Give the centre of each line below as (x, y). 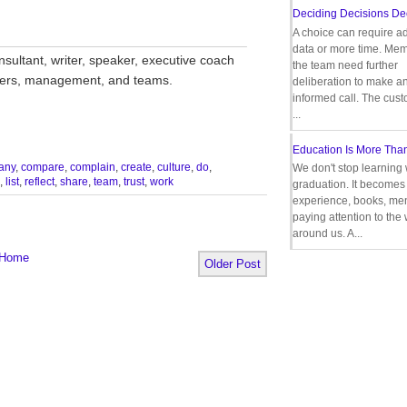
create (136, 167)
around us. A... (328, 233)
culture (174, 167)
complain (93, 167)
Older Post (233, 264)
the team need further (345, 65)
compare (43, 167)
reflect (40, 182)
